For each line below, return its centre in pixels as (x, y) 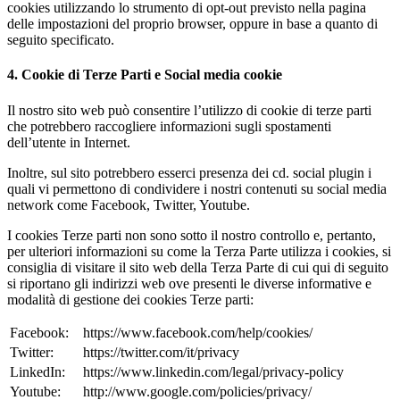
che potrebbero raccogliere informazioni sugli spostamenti (169, 126)
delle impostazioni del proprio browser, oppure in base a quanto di (192, 24)
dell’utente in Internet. (69, 142)
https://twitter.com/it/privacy (161, 352)
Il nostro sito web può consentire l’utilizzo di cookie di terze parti (189, 110)
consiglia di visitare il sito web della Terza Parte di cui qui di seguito (198, 267)
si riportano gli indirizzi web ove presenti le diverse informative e (189, 283)
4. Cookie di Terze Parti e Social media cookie (145, 75)
